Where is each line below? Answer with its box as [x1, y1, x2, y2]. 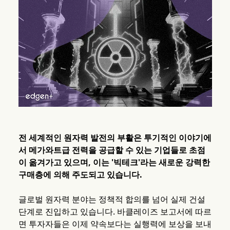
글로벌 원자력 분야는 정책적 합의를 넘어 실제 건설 [18, 194, 205, 205]
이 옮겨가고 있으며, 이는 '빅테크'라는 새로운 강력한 [18, 157, 210, 168]
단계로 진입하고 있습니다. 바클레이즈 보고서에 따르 [18, 206, 212, 218]
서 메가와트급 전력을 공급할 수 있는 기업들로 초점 [18, 144, 205, 156]
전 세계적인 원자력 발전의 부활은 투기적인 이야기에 [18, 132, 212, 144]
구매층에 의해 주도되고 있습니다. [18, 169, 142, 181]
